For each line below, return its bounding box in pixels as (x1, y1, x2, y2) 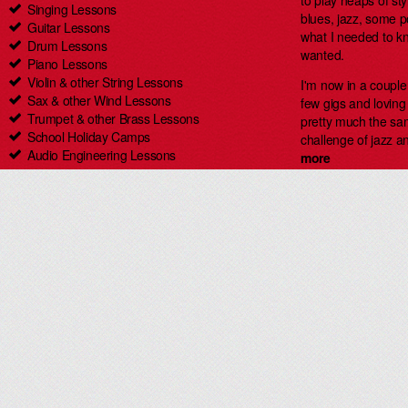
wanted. (301, 46, 344, 64)
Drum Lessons (27, 36, 107, 55)
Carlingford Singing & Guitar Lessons (27, 164, 228, 182)
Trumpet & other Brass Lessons (27, 109, 199, 127)
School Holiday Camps (27, 127, 150, 146)
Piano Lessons (27, 55, 107, 73)
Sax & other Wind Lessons (27, 91, 171, 109)
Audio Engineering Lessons (27, 146, 176, 164)
